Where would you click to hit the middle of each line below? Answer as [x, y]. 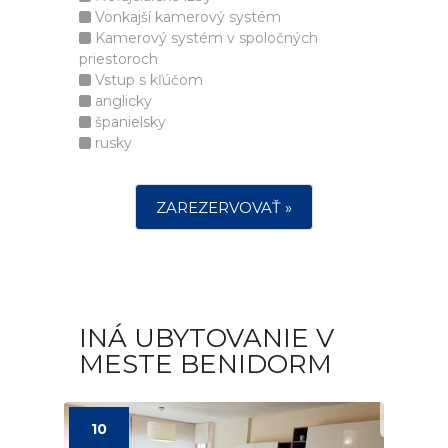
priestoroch [118, 59]
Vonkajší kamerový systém [186, 17]
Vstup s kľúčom [147, 80]
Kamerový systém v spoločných [204, 38]
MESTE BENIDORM [205, 364]
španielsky [128, 122]
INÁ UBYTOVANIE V [206, 338]
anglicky [121, 101]
